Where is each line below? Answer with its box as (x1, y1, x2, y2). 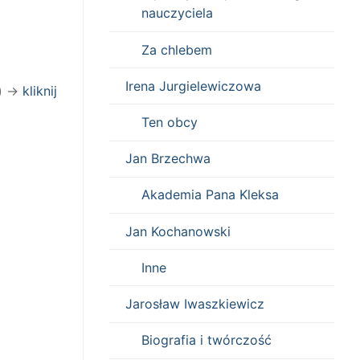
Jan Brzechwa (125, 150, 211, 167)
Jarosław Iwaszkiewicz (125, 295, 264, 312)
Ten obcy (141, 114, 198, 131)
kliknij (22, 83, 57, 100)
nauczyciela (141, 5, 213, 22)
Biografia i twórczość (141, 332, 272, 349)
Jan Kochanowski (125, 223, 231, 239)
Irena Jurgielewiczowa (125, 77, 261, 94)
